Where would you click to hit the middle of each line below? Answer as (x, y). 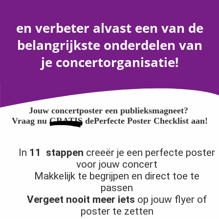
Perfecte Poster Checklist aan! (151, 121)
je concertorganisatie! (109, 63)
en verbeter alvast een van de (109, 28)
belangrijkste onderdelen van (109, 45)
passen (117, 188)
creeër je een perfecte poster (150, 153)
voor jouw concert (117, 164)
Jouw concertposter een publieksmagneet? (108, 111)
